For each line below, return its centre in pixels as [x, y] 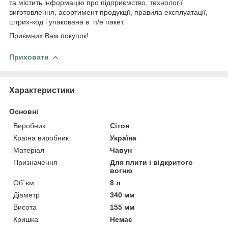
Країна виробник [41, 138]
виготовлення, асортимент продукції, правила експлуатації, [108, 12]
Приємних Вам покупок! [49, 35]
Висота [25, 207]
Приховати [29, 57]
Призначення [35, 162]
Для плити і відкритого [152, 162]
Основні [24, 111]
